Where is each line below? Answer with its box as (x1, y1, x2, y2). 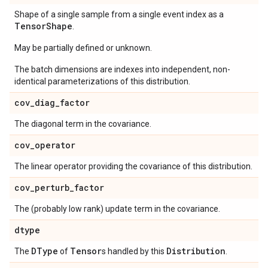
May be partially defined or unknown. (14, 43, 152, 53)
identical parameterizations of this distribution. (14, 77, 190, 86)
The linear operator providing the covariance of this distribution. (14, 162, 252, 171)
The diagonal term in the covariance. (14, 119, 151, 129)
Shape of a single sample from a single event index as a (14, 10, 224, 19)
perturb (35, 182, 69, 193)
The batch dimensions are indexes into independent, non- (14, 65, 230, 74)
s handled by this (102, 246, 166, 256)
